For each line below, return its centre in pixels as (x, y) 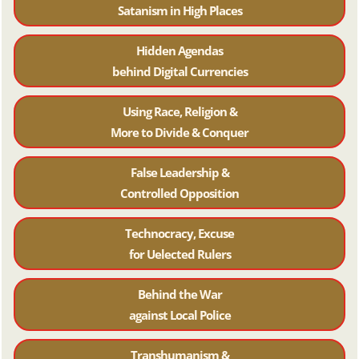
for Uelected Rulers (179, 254)
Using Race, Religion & (179, 112)
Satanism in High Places (179, 11)
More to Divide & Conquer (179, 133)
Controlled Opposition (179, 194)
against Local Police (179, 315)
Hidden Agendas (179, 51)
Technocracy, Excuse (179, 234)
